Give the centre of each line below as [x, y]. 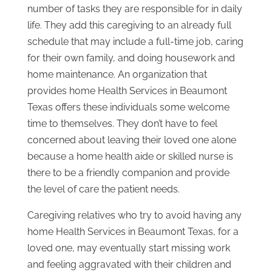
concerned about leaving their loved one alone [131, 140]
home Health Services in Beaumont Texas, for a [133, 232]
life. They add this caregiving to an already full [129, 25]
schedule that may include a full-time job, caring [135, 42]
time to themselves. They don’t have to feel [122, 124]
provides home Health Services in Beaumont [127, 91]
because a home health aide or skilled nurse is [130, 157]
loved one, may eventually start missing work [128, 248]
